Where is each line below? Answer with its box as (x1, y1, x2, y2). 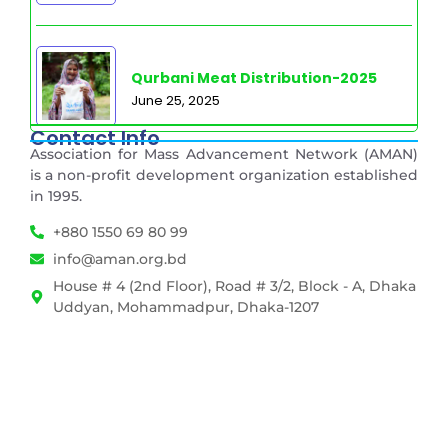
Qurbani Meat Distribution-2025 (131, 68, 377, 89)
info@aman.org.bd (52, 249, 187, 268)
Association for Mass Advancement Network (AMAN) (30, 145, 418, 164)
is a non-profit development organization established (30, 166, 418, 185)
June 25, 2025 (131, 91, 220, 111)
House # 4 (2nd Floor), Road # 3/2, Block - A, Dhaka (52, 276, 416, 295)
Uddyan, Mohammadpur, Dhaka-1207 (52, 297, 319, 316)
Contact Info (30, 124, 160, 153)
